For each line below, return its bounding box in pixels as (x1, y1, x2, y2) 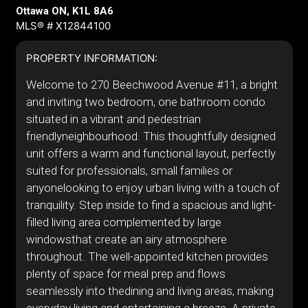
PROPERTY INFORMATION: (25, 52, 157, 65)
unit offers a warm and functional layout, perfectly (25, 146, 276, 160)
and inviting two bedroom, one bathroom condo (25, 95, 265, 109)
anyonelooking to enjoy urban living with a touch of (25, 181, 280, 195)
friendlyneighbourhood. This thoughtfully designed (25, 129, 276, 143)
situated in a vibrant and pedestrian (25, 112, 201, 126)
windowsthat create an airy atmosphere (25, 232, 227, 246)
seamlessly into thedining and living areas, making (25, 284, 274, 298)
